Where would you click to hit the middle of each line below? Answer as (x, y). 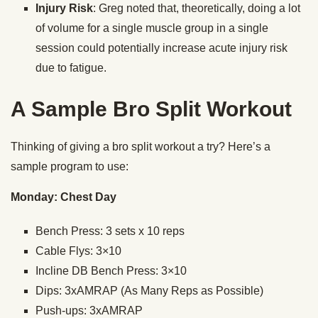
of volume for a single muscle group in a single (152, 28)
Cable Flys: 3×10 (78, 251)
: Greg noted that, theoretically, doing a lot (197, 9)
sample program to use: (70, 167)
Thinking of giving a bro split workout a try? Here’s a (141, 147)
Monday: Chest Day (64, 197)
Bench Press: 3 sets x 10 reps (110, 231)
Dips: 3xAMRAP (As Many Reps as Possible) (149, 291)
